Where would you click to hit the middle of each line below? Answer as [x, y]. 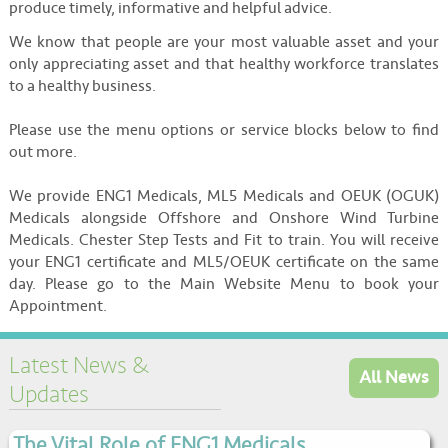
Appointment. [57, 308]
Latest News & [78, 365]
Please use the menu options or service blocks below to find [224, 132]
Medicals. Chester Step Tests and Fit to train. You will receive [224, 242]
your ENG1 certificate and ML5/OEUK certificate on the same [224, 264]
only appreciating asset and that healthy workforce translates [224, 66]
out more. [42, 154]
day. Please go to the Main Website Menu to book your [224, 286]
